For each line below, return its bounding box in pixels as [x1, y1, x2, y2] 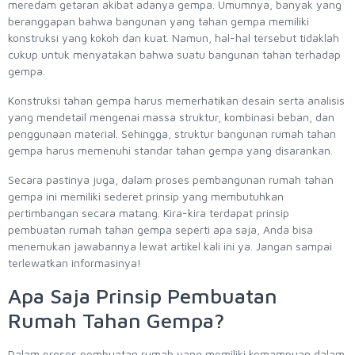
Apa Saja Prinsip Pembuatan [8, 283, 277, 307]
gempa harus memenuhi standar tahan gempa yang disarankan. [8, 143, 333, 157]
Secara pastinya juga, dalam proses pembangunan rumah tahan [8, 172, 334, 186]
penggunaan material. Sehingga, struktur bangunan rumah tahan [8, 126, 336, 140]
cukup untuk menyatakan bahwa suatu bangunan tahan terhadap [8, 47, 341, 61]
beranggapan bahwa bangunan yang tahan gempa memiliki [8, 13, 309, 28]
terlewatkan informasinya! [8, 255, 141, 269]
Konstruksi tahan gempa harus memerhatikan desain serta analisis [8, 93, 345, 107]
